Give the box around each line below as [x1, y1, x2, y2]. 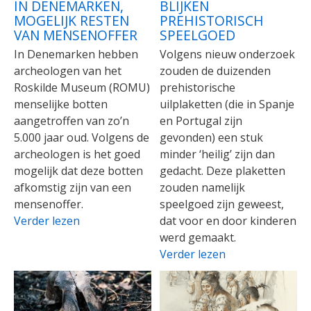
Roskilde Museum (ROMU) [14, 79, 150, 95]
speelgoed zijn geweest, [160, 196, 285, 212]
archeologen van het [14, 62, 121, 78]
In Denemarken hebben [14, 46, 138, 62]
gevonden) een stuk [160, 129, 264, 145]
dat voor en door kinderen [160, 212, 297, 228]
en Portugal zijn [160, 112, 243, 128]
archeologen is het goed [14, 146, 140, 162]
